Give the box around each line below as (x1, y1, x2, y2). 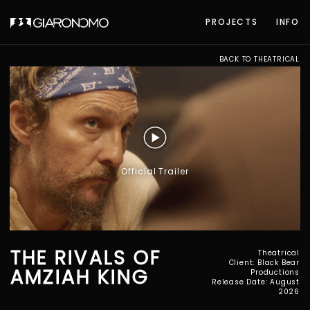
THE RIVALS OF (10, 244, 162, 272)
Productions (250, 267, 300, 278)
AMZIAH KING (10, 264, 149, 291)
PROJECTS (206, 16, 258, 28)
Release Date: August (211, 277, 300, 288)
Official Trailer (120, 165, 190, 177)
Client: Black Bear (228, 257, 300, 268)
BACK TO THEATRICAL (219, 53, 300, 64)
